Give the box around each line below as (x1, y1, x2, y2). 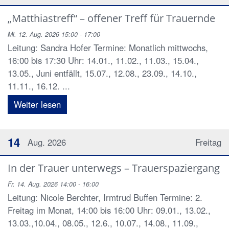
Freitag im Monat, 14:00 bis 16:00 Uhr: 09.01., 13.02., (8, 204, 211, 216)
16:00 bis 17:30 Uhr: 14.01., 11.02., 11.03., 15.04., (8, 54, 199, 66)
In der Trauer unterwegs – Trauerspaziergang (8, 161, 220, 175)
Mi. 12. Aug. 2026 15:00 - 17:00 (8, 30, 100, 39)
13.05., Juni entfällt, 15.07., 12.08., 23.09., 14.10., (8, 67, 197, 79)
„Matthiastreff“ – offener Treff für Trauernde (8, 11, 215, 25)
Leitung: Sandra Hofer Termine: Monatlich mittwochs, (8, 41, 208, 54)
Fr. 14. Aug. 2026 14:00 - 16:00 (8, 179, 99, 189)
